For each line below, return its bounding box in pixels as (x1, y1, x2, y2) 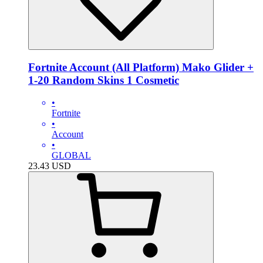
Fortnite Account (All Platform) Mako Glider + (28, 60, 254, 73)
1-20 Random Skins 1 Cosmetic (28, 73, 179, 86)
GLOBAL (52, 150, 91, 161)
